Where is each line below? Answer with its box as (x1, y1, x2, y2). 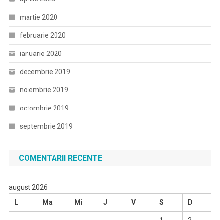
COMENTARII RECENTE (18, 153, 102, 163)
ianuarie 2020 (19, 50, 62, 57)
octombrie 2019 (19, 104, 69, 112)
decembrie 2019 (19, 68, 70, 76)
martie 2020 (19, 13, 57, 21)
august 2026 (8, 183, 48, 191)
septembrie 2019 (19, 122, 73, 130)
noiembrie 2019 (19, 86, 68, 94)
